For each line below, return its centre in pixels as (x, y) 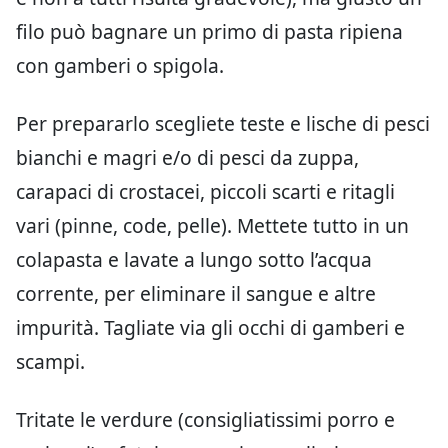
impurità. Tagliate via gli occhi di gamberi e (210, 328)
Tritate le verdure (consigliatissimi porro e (205, 420)
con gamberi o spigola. (120, 66)
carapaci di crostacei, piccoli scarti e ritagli (205, 192)
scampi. (50, 362)
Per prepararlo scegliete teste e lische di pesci (223, 124)
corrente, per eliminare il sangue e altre (196, 294)
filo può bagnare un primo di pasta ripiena (209, 32)
